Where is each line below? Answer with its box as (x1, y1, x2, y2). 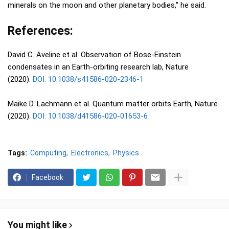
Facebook (32, 173, 63, 181)
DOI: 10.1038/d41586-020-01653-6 (33, 111, 148, 121)
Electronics (71, 148, 108, 157)
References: (8, 24, 73, 38)
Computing (30, 148, 66, 157)
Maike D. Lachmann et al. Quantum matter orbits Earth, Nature (8, 99, 218, 108)
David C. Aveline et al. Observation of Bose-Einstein (8, 50, 181, 59)
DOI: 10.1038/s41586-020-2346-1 (33, 74, 144, 84)
